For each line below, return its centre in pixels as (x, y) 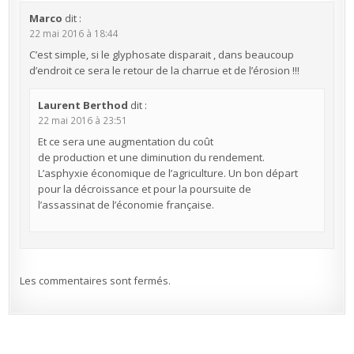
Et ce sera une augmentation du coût (125, 142)
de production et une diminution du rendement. (151, 158)
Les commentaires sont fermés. (96, 280)
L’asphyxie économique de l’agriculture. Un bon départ (168, 173)
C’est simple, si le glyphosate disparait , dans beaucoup (161, 54)
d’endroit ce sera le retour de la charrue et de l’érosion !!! (164, 70)
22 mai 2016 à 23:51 (82, 121)
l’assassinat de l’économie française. (126, 205)
